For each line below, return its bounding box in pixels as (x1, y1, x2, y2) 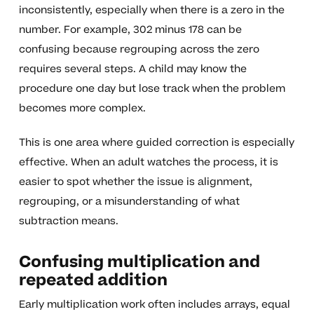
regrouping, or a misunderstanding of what (18, 194, 240, 210)
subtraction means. (18, 214, 118, 229)
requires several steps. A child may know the (18, 62, 247, 77)
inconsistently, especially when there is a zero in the (18, 3, 285, 18)
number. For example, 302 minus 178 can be (18, 22, 242, 38)
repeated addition (18, 269, 168, 292)
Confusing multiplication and (18, 251, 260, 274)
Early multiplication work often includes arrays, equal (18, 297, 290, 313)
